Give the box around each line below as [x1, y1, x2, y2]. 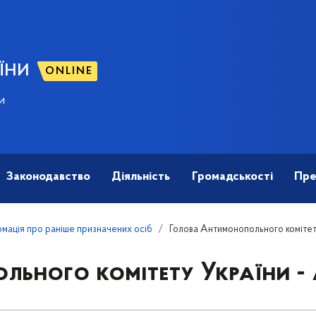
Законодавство [6, 170, 90, 184]
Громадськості [191, 170, 273, 184]
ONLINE [45, 66, 93, 77]
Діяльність [111, 170, 171, 184]
